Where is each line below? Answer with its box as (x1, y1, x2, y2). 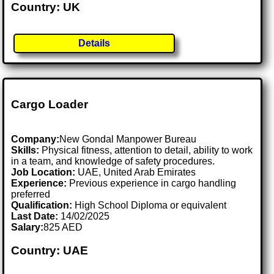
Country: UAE (11, 244, 89, 257)
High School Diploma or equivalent (72, 199, 227, 210)
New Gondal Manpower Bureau (59, 133, 197, 144)
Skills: (11, 144, 40, 155)
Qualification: (11, 199, 73, 210)
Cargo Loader (11, 97, 89, 111)
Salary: (11, 221, 44, 232)
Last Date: (11, 210, 61, 221)
